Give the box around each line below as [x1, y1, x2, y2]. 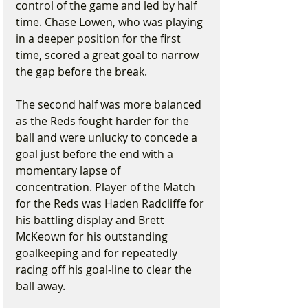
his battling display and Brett [16, 212, 167, 228]
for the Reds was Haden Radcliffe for [16, 196, 207, 211]
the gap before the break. [16, 64, 147, 79]
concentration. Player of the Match [16, 179, 198, 195]
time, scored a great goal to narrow [16, 47, 201, 63]
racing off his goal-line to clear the [16, 262, 195, 277]
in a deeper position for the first [16, 31, 184, 46]
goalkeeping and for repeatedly [16, 245, 180, 261]
